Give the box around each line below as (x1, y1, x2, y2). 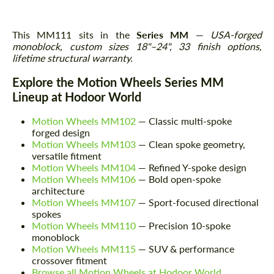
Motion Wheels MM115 (32, 242, 136, 254)
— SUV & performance (136, 242, 234, 254)
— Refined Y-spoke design (136, 161, 246, 173)
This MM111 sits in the (12, 28, 136, 40)
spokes (32, 207, 61, 220)
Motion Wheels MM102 (32, 114, 136, 127)
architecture (32, 184, 84, 196)
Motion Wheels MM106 (32, 172, 136, 185)
